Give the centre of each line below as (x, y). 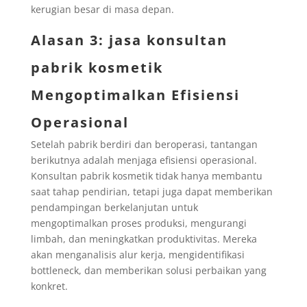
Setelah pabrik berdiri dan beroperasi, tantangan (144, 144)
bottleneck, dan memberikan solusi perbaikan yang (148, 270)
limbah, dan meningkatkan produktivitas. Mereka (144, 238)
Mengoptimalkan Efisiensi (135, 95)
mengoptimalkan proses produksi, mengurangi (138, 223)
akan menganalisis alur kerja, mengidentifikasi (137, 254)
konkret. (49, 286)
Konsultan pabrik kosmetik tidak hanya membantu (146, 175)
